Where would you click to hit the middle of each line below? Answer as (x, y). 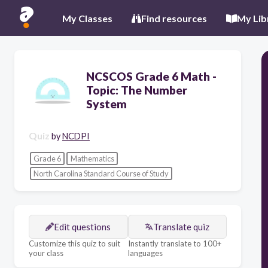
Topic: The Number (137, 90)
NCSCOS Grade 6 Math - (151, 76)
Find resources (174, 18)
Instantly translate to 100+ (174, 243)
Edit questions (83, 226)
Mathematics (92, 158)
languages (145, 253)
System (106, 104)
